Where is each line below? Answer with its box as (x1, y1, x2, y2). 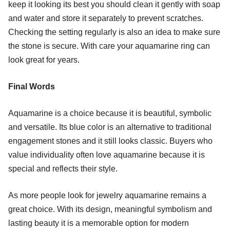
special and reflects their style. (8, 164, 118, 173)
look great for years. (8, 55, 80, 64)
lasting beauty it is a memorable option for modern (8, 218, 189, 227)
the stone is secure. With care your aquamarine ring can (8, 41, 210, 50)
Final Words (8, 82, 55, 91)
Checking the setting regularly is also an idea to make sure (8, 27, 220, 36)
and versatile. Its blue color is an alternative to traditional (8, 122, 212, 131)
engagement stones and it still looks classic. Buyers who (8, 136, 213, 145)
